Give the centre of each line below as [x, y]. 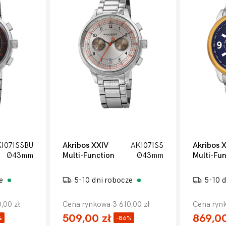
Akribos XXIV [86, 146]
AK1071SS [147, 146]
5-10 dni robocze [105, 180]
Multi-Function [89, 156]
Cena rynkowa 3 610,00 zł [106, 205]
